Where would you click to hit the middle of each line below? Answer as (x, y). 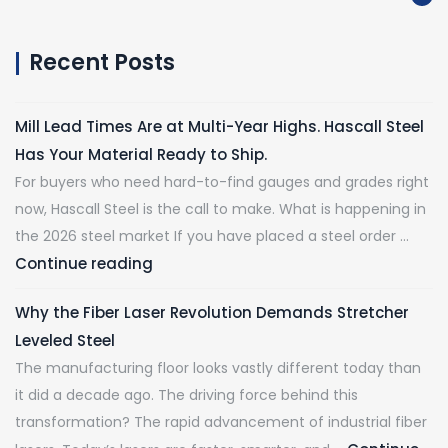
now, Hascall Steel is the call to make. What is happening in (220, 209)
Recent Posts (102, 63)
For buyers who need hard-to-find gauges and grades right (222, 182)
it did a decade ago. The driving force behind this (186, 395)
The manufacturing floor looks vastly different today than (218, 368)
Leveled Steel (65, 341)
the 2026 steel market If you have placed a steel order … (212, 236)
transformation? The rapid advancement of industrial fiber (221, 422)
